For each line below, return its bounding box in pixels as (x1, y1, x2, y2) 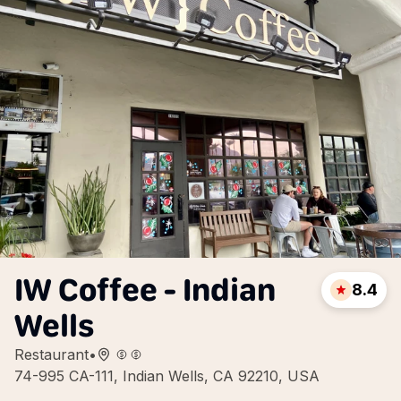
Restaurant (14, 346, 89, 363)
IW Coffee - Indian (14, 270, 276, 309)
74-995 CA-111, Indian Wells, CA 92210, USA (14, 367, 320, 385)
